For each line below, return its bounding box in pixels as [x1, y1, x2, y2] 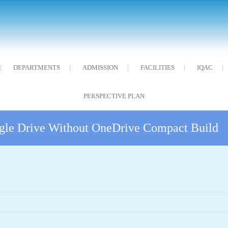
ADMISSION [82, 64, 118, 71]
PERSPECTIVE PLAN [83, 92, 145, 100]
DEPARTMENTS [13, 64, 60, 71]
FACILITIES [140, 64, 175, 71]
